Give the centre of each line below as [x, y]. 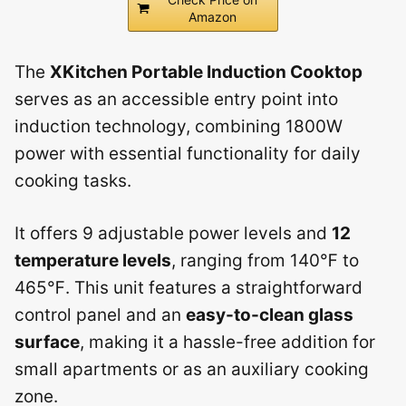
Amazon [212, 16]
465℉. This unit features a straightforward [188, 288]
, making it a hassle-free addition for [227, 342]
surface [47, 342]
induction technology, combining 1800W [179, 126]
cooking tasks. [73, 180]
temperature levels [93, 261]
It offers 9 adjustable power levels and [173, 233]
